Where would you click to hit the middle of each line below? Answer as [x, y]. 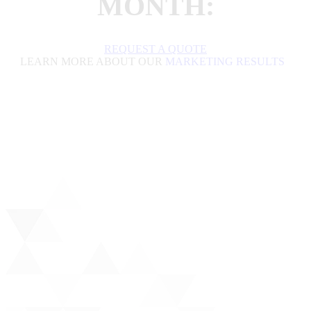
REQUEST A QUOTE [155, 49]
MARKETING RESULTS [225, 61]
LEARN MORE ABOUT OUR [92, 61]
